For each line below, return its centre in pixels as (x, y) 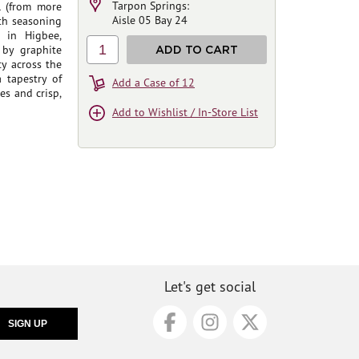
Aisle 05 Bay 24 (150, 20)
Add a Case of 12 (153, 83)
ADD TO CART (197, 49)
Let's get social (210, 286)
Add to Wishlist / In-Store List (185, 112)
